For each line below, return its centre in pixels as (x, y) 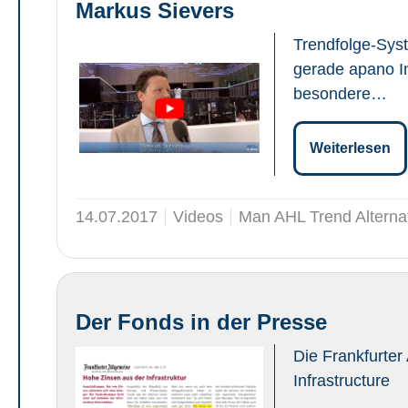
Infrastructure (341, 380)
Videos (198, 216)
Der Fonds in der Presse (201, 321)
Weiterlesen (350, 148)
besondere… (340, 93)
